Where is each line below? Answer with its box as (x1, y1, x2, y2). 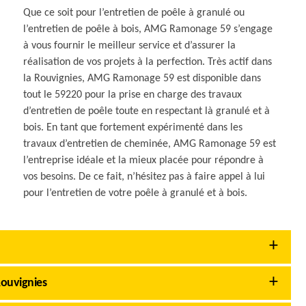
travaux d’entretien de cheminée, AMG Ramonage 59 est (23, 139, 277, 150)
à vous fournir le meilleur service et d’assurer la (23, 40, 236, 51)
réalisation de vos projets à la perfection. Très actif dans (23, 57, 273, 68)
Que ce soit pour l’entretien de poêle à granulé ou (23, 8, 245, 18)
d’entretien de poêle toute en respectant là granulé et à (23, 106, 270, 117)
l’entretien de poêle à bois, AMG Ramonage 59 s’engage (23, 24, 273, 35)
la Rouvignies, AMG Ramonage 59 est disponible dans (23, 73, 262, 84)
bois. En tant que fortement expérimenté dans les (23, 122, 243, 133)
